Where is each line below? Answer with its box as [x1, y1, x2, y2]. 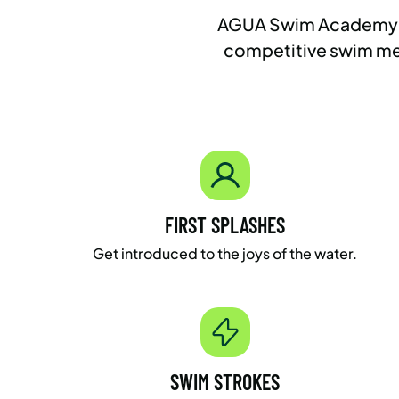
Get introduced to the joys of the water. [93, 243, 358, 263]
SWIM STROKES [170, 368, 281, 395]
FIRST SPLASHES [165, 211, 286, 238]
